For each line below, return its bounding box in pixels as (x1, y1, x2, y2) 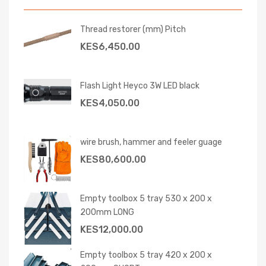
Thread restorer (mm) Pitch (80, 24, 186, 34)
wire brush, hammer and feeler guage (80, 137, 222, 147)
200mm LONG (80, 207, 134, 217)
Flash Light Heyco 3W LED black (80, 81, 199, 91)
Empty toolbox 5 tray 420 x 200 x (80, 250, 212, 260)
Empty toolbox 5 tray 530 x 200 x (80, 194, 212, 204)
